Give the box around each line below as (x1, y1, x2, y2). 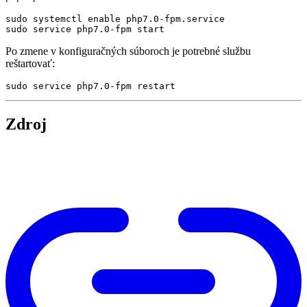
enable (88, 13, 121, 24)
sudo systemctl (5, 13, 88, 24)
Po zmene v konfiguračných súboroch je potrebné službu (5, 45, 251, 57)
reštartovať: (5, 57, 55, 69)
